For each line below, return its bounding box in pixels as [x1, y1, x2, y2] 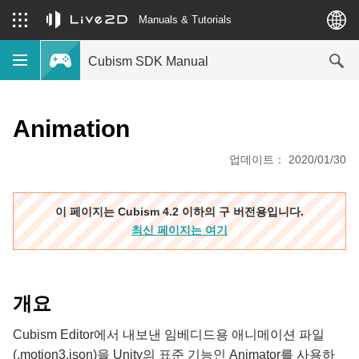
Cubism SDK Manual [88, 54, 208, 68]
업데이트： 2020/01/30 [229, 153, 346, 166]
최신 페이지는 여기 [131, 224, 228, 236]
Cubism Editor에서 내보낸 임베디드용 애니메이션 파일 [13, 328, 325, 341]
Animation [13, 115, 130, 142]
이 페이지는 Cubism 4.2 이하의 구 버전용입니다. [55, 205, 304, 218]
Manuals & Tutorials [139, 13, 232, 26]
